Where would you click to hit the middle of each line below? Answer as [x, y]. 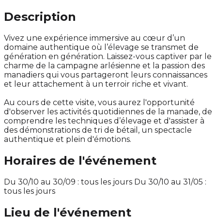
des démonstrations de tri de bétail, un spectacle [98, 130]
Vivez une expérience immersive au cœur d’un [94, 38]
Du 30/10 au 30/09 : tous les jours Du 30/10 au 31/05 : [105, 182]
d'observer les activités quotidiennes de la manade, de [108, 112]
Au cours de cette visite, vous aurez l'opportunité [99, 103]
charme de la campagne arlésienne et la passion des [104, 66]
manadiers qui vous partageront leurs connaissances [106, 75]
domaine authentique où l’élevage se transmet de [101, 47]
